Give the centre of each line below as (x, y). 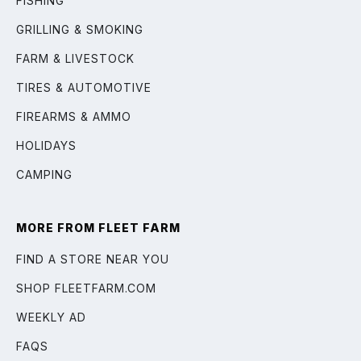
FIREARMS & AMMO (74, 116)
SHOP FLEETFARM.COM (86, 288)
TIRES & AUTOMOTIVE (84, 87)
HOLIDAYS (46, 145)
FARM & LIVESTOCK (75, 58)
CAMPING (44, 174)
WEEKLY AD (51, 317)
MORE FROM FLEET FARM (98, 227)
